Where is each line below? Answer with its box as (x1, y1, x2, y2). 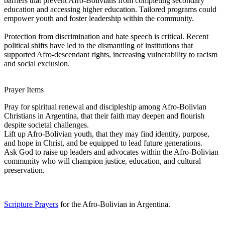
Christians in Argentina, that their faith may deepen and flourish (4, 111, 204, 120)
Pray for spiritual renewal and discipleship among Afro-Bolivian (4, 102, 206, 111)
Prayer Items (4, 85, 44, 94)
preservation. (4, 165, 45, 174)
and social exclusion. (4, 59, 70, 68)
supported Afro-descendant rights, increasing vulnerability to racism (4, 50, 217, 59)
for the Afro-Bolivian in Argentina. (58, 199, 170, 208)
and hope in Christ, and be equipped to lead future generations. (4, 138, 202, 147)
